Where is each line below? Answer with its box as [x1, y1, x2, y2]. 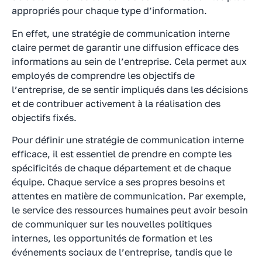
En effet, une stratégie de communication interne [12, 27, 230, 39]
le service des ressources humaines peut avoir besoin [12, 204, 248, 216]
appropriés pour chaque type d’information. [12, 5, 207, 17]
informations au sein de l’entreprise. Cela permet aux [12, 55, 247, 67]
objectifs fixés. [12, 111, 77, 123]
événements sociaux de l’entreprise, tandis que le [12, 246, 232, 258]
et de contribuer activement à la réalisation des [12, 97, 220, 109]
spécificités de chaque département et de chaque [12, 162, 231, 174]
